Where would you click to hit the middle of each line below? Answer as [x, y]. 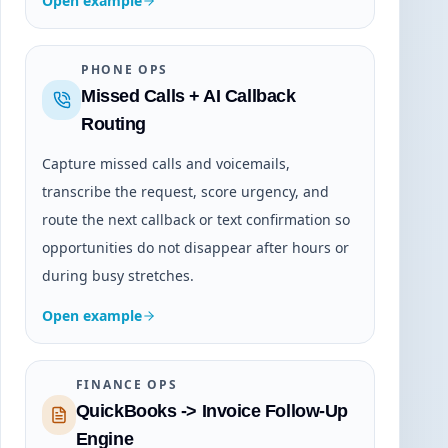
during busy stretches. [118, 276]
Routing [113, 124]
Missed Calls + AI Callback [188, 96]
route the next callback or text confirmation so [196, 220]
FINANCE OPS [126, 385]
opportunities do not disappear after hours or [195, 248]
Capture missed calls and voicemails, [166, 164]
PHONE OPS [125, 70]
